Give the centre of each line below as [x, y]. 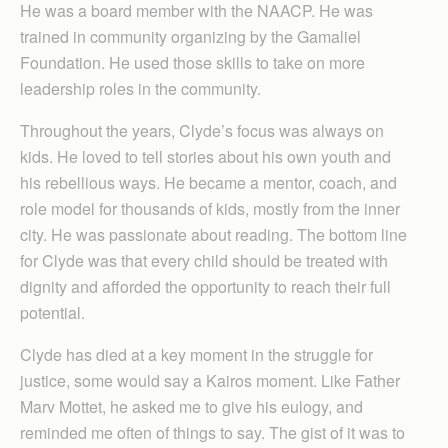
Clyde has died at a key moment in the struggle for [196, 354]
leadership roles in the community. [140, 88]
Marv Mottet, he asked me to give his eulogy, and [191, 406]
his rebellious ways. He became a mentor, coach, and [208, 182]
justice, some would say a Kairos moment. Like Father [210, 380]
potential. [52, 312]
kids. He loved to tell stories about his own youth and [205, 156]
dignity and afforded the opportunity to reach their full [205, 286]
